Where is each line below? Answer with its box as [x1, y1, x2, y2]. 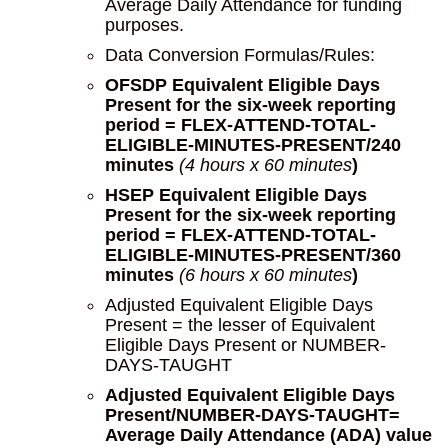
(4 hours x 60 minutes [179, 155, 352, 175]
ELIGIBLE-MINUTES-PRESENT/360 [105, 245, 401, 265]
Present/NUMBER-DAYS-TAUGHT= [105, 405, 400, 425]
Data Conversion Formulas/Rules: [105, 45, 375, 65]
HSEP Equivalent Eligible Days [105, 185, 367, 205]
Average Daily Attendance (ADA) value [105, 425, 432, 445]
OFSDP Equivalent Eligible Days [105, 75, 380, 95]
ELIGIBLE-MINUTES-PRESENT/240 [105, 135, 401, 155]
